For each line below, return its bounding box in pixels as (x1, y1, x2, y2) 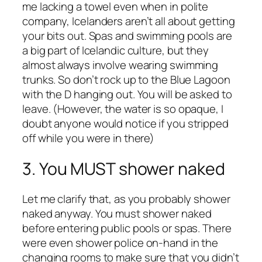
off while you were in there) (22, 130, 155, 146)
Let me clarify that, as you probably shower (22, 191, 230, 207)
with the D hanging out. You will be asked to (22, 86, 232, 102)
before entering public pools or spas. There (22, 220, 232, 236)
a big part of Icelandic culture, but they (22, 42, 209, 58)
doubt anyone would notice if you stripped (22, 115, 229, 131)
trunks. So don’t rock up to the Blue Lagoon (22, 71, 230, 87)
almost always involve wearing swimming (22, 57, 219, 73)
